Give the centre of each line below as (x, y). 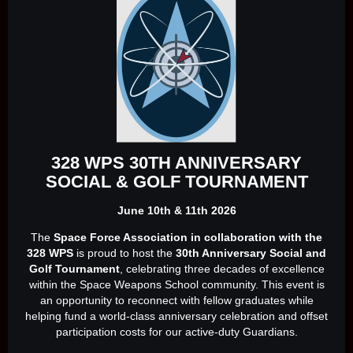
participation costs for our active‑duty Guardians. (176, 331)
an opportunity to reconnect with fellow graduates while (176, 300)
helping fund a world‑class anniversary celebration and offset (176, 316)
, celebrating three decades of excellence (222, 268)
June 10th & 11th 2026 (176, 210)
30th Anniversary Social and (251, 253)
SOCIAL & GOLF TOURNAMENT (176, 181)
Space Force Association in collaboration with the (188, 237)
